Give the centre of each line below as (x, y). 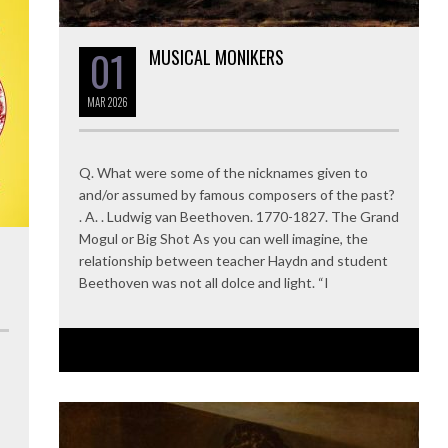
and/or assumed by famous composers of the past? (237, 194)
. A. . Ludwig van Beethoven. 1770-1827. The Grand (239, 216)
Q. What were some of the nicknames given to (223, 172)
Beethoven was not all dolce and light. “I (204, 282)
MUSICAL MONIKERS (216, 56)
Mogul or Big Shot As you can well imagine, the (223, 238)
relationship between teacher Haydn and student (233, 260)
